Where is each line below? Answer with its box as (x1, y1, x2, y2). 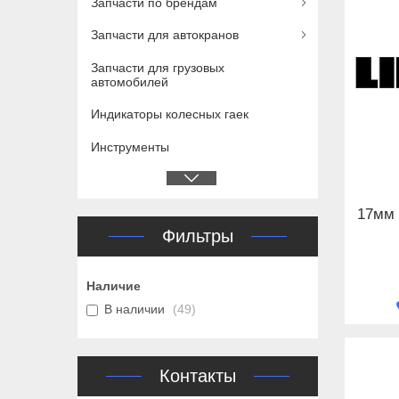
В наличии (104, 302, 165, 317)
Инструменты (91, 139, 169, 154)
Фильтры (162, 226, 233, 247)
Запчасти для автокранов (91, 28, 239, 43)
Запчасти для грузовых (91, 60, 224, 75)
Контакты (159, 366, 236, 387)
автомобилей (91, 74, 168, 89)
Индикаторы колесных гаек (91, 107, 248, 122)
